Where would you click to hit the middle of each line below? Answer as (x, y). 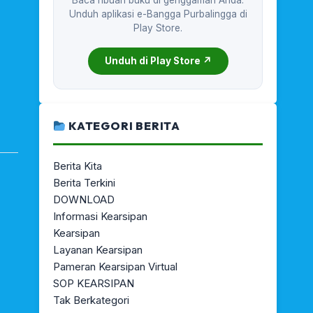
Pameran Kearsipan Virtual (115, 267)
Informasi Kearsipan (100, 216)
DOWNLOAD (84, 199)
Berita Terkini (84, 183)
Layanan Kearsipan (98, 250)
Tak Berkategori (91, 300)
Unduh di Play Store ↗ (158, 61)
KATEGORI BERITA (123, 126)
